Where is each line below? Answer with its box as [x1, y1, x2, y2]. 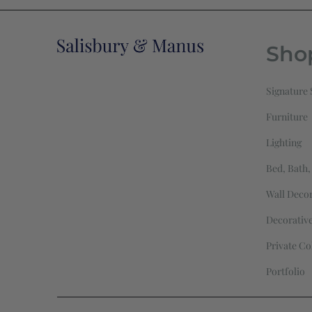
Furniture [266, 110, 308, 124]
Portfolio [266, 265, 305, 279]
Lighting [266, 136, 302, 150]
